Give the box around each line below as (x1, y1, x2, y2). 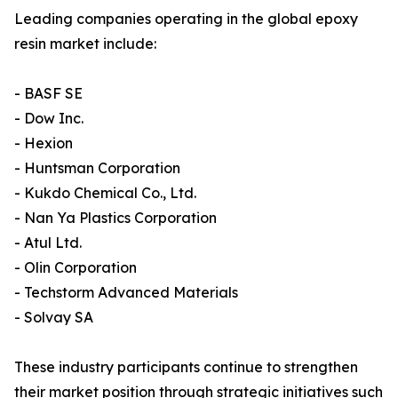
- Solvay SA (14, 308, 93, 327)
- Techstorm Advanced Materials (14, 283, 238, 302)
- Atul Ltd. (14, 234, 82, 252)
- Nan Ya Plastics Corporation (14, 209, 217, 227)
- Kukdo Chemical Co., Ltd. (14, 184, 196, 203)
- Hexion (14, 134, 73, 153)
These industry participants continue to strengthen (14, 358, 358, 377)
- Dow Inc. (14, 109, 84, 128)
